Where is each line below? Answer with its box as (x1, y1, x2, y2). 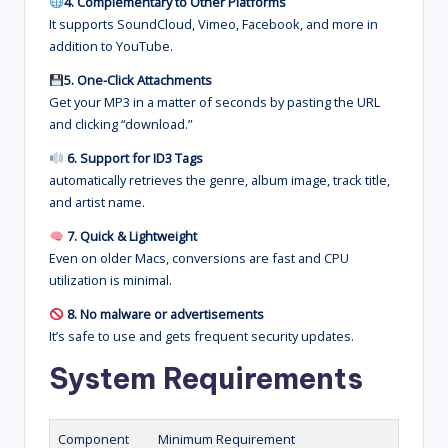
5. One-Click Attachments (63, 71, 212, 90)
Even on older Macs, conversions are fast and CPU (49, 249, 349, 268)
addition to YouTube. (49, 37, 173, 56)
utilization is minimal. (49, 271, 172, 290)
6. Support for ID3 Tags (66, 149, 203, 168)
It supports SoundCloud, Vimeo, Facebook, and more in (49, 15, 378, 34)
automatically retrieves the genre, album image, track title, (49, 171, 390, 190)
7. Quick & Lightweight (63, 227, 197, 246)
